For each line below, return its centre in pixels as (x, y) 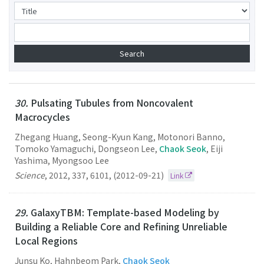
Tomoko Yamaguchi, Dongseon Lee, (87, 149)
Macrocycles (42, 117)
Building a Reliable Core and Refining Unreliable (121, 227)
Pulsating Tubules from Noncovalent (112, 103)
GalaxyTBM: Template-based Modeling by (125, 212)
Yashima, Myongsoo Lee (62, 161)
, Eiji (214, 149)
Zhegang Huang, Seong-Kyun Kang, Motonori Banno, (120, 137)
